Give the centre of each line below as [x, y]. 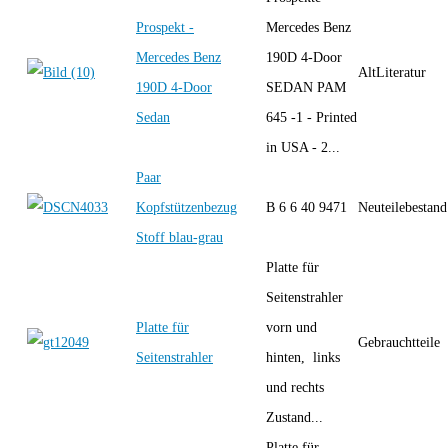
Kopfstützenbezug [186, 207]
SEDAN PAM [306, 87]
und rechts [295, 387]
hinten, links [303, 357]
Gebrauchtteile [399, 342]
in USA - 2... [303, 147]
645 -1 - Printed [311, 117]
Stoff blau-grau [179, 237]
